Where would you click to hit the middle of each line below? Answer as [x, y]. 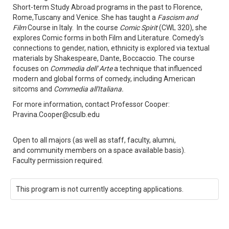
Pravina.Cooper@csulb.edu [56, 114]
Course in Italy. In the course [73, 27]
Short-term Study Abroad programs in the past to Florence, [108, 7]
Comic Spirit [139, 27]
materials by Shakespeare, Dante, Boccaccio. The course [104, 58]
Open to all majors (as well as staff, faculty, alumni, [94, 140]
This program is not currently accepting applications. [100, 189]
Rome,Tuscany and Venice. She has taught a [85, 17]
